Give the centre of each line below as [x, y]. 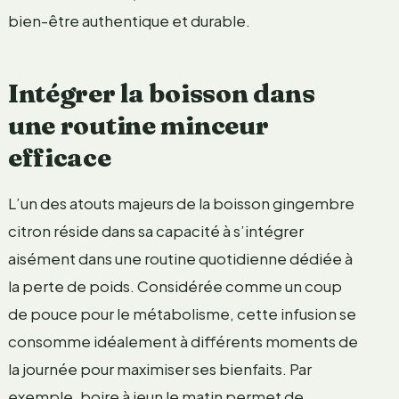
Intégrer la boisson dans [161, 93]
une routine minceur [138, 125]
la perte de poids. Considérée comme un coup [175, 285]
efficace [59, 157]
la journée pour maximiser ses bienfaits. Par [159, 368]
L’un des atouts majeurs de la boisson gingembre [181, 203]
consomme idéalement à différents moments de [183, 341]
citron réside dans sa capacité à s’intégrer [155, 230]
